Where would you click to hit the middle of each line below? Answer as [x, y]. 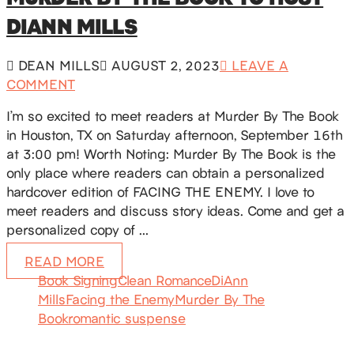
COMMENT [41, 84]
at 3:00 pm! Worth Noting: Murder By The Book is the [171, 154]
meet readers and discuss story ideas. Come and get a [175, 211]
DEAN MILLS [57, 65]
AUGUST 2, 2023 [164, 65]
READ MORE [64, 261]
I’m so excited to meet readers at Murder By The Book [173, 116]
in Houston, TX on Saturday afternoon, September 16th [175, 135]
